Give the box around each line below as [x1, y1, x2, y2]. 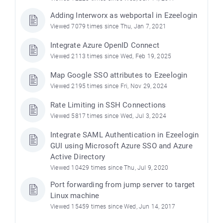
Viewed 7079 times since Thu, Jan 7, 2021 [50, 22, 166, 30]
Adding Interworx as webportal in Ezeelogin [50, 10, 198, 20]
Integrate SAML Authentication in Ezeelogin [50, 130, 199, 139]
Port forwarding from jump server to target [50, 180, 195, 189]
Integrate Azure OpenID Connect [50, 40, 159, 50]
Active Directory [50, 152, 106, 161]
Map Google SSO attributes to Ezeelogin [50, 70, 188, 80]
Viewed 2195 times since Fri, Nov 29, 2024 [50, 82, 168, 90]
